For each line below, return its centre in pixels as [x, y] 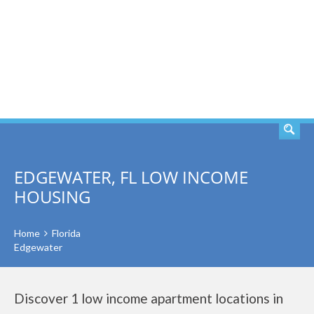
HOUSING [52, 197]
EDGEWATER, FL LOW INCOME [131, 177]
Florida [66, 233]
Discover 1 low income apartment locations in [149, 298]
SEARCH [258, 60]
